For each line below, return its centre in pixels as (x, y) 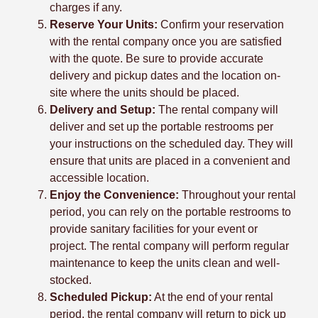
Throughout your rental (239, 194)
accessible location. (99, 177)
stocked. (71, 280)
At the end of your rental (213, 297)
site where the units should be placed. (144, 92)
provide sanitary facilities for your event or (154, 229)
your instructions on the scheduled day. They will (171, 143)
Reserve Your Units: (104, 24)
